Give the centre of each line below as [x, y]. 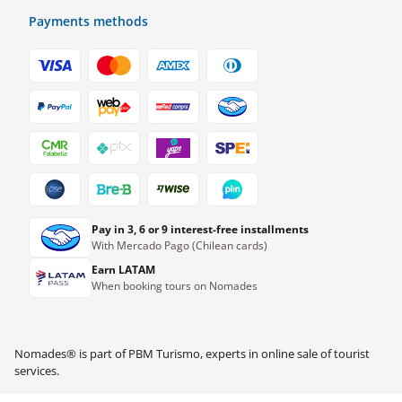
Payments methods [88, 21]
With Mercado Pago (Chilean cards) [179, 245]
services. [37, 371]
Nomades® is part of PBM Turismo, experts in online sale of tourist [192, 354]
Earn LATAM [123, 269]
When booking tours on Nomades [175, 285]
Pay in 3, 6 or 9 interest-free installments [200, 229]
